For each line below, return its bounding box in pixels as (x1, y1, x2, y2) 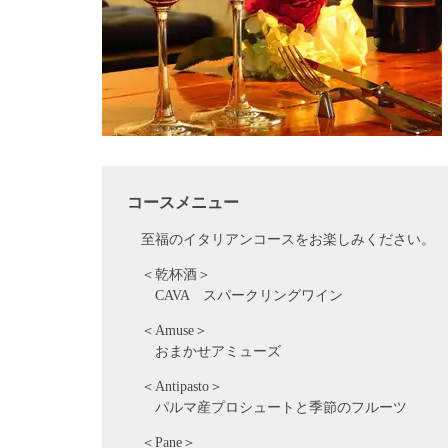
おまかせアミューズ (141, 343, 281, 359)
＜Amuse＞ (141, 322, 208, 338)
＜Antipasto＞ (141, 378, 223, 394)
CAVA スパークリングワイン (141, 287, 343, 303)
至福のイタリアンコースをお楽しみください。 (141, 231, 435, 247)
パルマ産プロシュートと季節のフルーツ (141, 399, 407, 415)
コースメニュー (127, 193, 239, 211)
